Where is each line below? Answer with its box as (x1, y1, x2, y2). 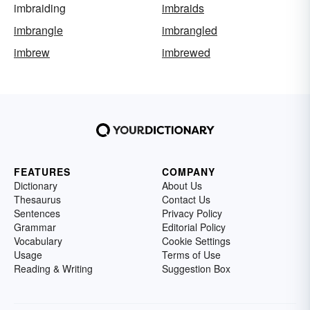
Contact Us (162, 192, 210, 207)
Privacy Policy (162, 206, 222, 221)
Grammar (14, 220, 56, 235)
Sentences (14, 206, 60, 221)
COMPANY (162, 165, 215, 179)
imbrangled (162, 22, 217, 39)
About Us (162, 179, 202, 193)
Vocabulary (14, 234, 62, 248)
